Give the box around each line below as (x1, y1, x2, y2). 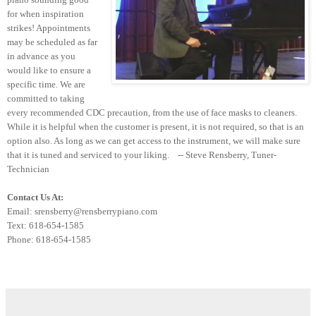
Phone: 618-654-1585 (7, 233, 91, 245)
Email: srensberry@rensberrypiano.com (7, 205, 157, 217)
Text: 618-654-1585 (7, 219, 84, 231)
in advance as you (7, 50, 75, 61)
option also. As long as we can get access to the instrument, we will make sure (7, 135, 300, 146)
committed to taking (7, 92, 85, 104)
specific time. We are (7, 78, 85, 90)
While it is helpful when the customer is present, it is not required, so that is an (7, 121, 304, 132)
